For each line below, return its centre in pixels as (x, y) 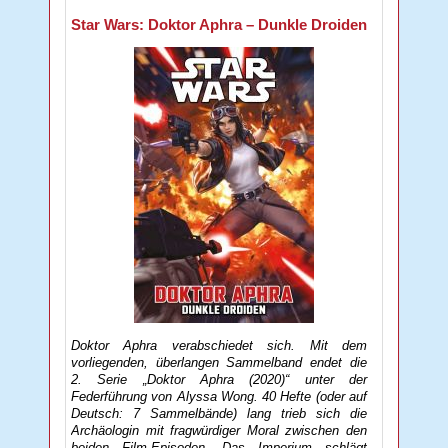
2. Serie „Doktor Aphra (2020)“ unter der (219, 380)
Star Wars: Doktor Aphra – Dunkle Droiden (219, 25)
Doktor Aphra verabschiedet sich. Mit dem (219, 346)
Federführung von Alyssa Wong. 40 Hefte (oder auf (219, 397)
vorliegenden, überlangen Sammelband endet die (219, 363)
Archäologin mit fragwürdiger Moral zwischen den (219, 431)
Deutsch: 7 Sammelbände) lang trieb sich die (219, 414)
